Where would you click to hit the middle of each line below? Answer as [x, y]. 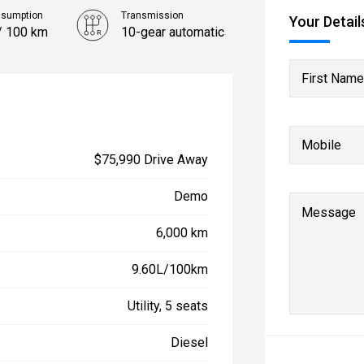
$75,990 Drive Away [152, 160]
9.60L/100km [170, 269]
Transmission [153, 15]
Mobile [322, 145]
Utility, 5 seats [168, 306]
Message [329, 212]
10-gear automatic [173, 32]
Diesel [190, 342]
